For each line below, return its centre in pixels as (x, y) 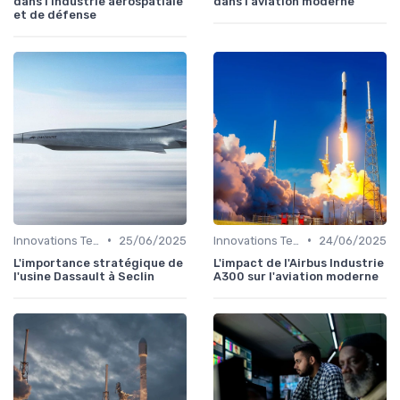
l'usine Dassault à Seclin (84, 276)
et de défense (55, 14)
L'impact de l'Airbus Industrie (299, 262)
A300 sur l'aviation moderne (296, 276)
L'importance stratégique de (98, 262)
